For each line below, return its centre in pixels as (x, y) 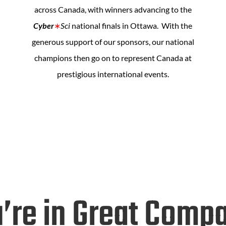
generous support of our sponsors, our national (113, 42)
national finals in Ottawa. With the (131, 25)
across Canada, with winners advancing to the (113, 9)
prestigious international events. (113, 74)
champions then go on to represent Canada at (113, 58)
